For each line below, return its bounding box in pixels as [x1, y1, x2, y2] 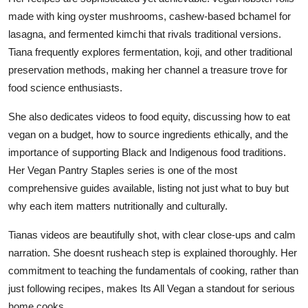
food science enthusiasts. [8, 81, 122, 93]
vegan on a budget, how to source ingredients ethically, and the [8, 128, 288, 140]
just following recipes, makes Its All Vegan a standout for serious [8, 282, 295, 294]
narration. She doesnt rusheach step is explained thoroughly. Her [8, 246, 297, 258]
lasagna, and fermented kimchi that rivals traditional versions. [8, 27, 281, 40]
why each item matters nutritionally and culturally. [8, 199, 228, 212]
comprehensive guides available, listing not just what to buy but [8, 181, 289, 194]
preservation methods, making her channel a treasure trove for [8, 63, 287, 76]
